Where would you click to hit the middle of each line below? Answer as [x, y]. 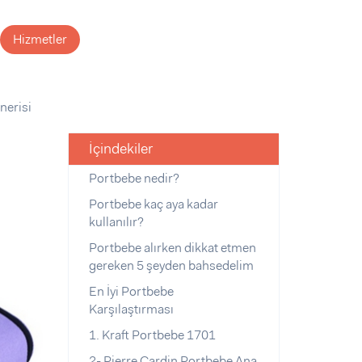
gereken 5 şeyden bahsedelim [171, 265]
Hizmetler [40, 39]
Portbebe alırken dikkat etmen [172, 248]
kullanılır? [116, 222]
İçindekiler [120, 149]
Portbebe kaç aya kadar [153, 204]
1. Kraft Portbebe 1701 [152, 335]
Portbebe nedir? [134, 178]
